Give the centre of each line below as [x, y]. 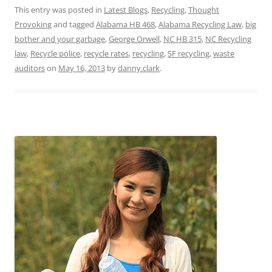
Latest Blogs [126, 10]
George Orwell [134, 39]
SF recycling [189, 53]
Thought [204, 10]
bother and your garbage [60, 39]
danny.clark [139, 68]
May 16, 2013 [82, 68]
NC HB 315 [182, 39]
